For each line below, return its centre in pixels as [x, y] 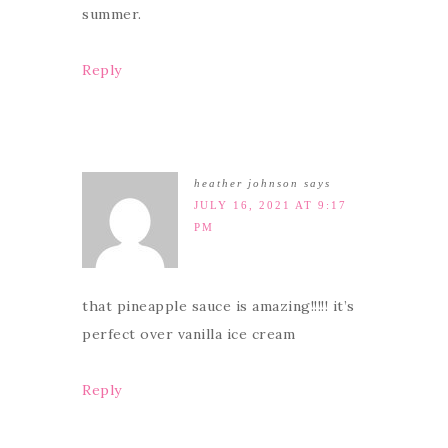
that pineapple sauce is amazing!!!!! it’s [218, 305]
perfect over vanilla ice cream [188, 333]
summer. [112, 13]
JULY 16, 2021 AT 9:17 [270, 204]
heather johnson [246, 182]
